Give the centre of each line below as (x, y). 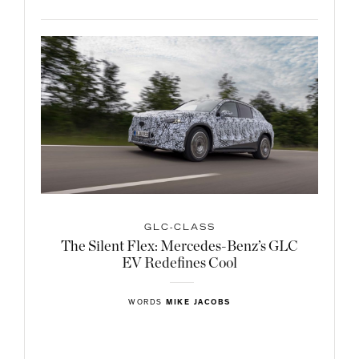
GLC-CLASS (179, 228)
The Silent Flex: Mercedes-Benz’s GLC (179, 246)
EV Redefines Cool (179, 263)
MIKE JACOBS (198, 303)
